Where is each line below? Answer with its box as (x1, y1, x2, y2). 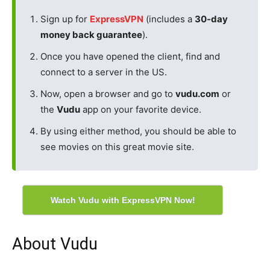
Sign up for (40, 13, 90, 25)
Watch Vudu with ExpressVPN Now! (50, 195, 195, 205)
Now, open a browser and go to (40, 88, 175, 99)
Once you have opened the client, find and (40, 51, 220, 62)
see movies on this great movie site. (40, 141, 194, 152)
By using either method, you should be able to (40, 125, 236, 137)
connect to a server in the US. (40, 66, 167, 78)
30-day (195, 13, 228, 25)
